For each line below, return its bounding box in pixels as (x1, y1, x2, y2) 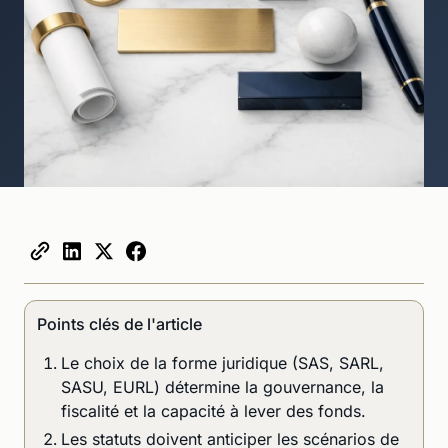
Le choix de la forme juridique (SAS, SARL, (61, 352, 384, 373)
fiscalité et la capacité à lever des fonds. (61, 400, 366, 421)
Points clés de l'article (37, 313, 202, 334)
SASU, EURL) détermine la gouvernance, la (61, 376, 384, 397)
